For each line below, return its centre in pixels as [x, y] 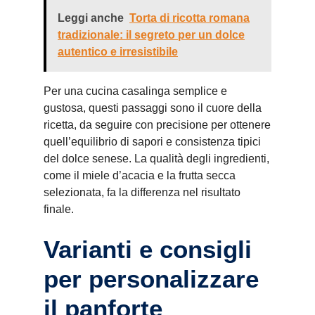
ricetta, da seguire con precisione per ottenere [157, 125]
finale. [59, 209]
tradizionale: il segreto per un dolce [151, 35]
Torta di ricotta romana [189, 18]
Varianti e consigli [148, 249]
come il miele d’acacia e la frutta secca [140, 175]
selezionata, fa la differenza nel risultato [142, 192]
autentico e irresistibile [118, 52]
